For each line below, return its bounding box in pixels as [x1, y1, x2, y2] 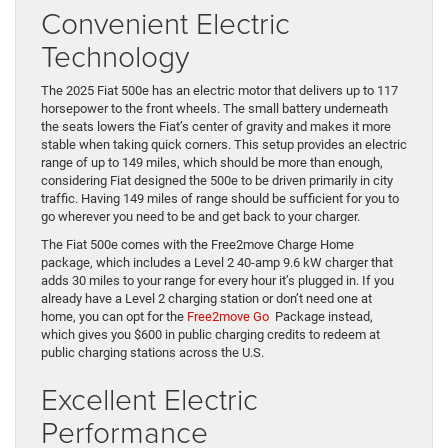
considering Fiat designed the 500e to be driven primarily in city [41, 173, 393, 189]
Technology [41, 35, 189, 77]
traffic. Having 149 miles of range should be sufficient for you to [41, 191, 399, 207]
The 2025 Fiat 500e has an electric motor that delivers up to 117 [41, 83, 398, 99]
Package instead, [272, 309, 373, 325]
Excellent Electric [41, 378, 258, 420]
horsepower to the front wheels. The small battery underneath [41, 101, 388, 117]
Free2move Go [187, 309, 272, 325]
